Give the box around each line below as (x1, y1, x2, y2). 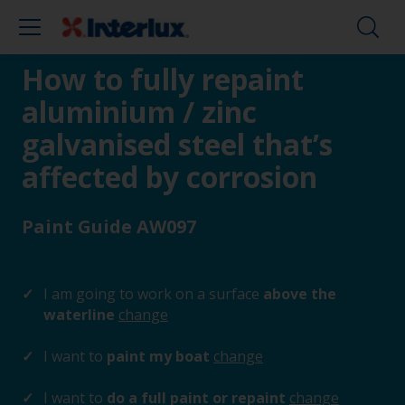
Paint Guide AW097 (22, 214, 196, 239)
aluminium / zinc (22, 92, 257, 131)
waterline (43, 305, 118, 325)
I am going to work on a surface (43, 284, 259, 304)
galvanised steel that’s (22, 125, 333, 164)
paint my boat (103, 346, 213, 366)
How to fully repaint (22, 60, 304, 99)
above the (259, 284, 336, 304)
